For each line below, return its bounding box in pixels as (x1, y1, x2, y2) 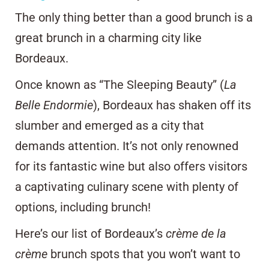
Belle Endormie (15, 98, 93, 113)
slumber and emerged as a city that (15, 118, 204, 133)
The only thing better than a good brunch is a (15, 10, 253, 25)
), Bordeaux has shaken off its (93, 98, 251, 113)
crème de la (166, 226, 226, 241)
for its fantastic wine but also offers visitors (15, 159, 247, 174)
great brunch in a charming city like (15, 31, 202, 46)
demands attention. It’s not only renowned (15, 139, 238, 154)
